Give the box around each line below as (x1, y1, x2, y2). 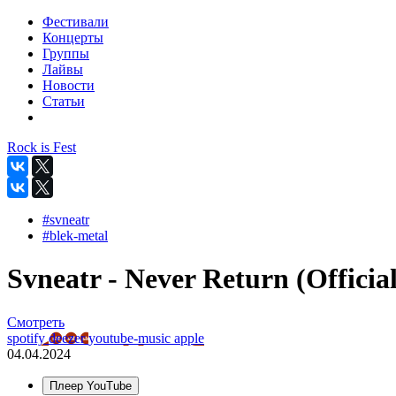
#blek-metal (42, 228, 108, 243)
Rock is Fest (7, 140, 76, 155)
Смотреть (7, 314, 65, 330)
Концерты (42, 30, 103, 45)
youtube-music (88, 330, 174, 346)
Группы (42, 46, 89, 61)
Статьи (42, 94, 85, 109)
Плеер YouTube (49, 378, 132, 392)
